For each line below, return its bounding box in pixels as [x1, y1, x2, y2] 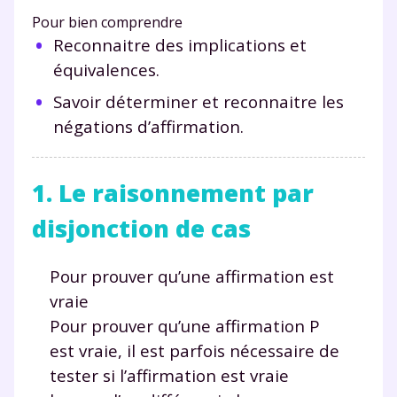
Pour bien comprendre [32, 12, 183, 32]
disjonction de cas [32, 212, 251, 245]
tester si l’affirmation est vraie [50, 363, 289, 386]
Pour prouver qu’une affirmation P [50, 314, 320, 337]
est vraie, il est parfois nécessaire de [50, 339, 339, 362]
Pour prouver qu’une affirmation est [50, 264, 334, 287]
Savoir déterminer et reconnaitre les [53, 90, 344, 113]
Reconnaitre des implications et [53, 33, 307, 56]
